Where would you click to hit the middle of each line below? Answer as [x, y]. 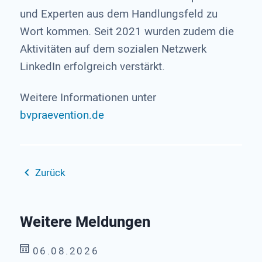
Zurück [50, 173]
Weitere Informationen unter [88, 97]
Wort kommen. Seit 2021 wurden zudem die [127, 31]
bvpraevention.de [62, 115]
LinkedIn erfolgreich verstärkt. [92, 66]
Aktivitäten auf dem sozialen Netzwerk [113, 49]
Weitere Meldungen [85, 223]
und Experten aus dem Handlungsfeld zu [118, 14]
